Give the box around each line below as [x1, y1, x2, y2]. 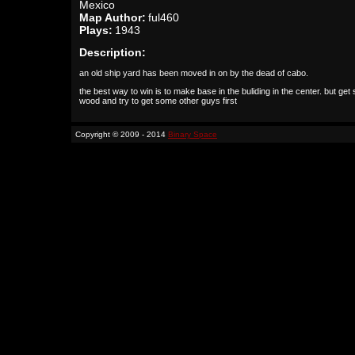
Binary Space [168, 130, 217, 139]
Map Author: [79, 11, 146, 24]
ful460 [148, 11, 179, 24]
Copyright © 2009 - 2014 [75, 130, 168, 139]
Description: [79, 46, 146, 59]
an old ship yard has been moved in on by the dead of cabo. [79, 68, 308, 78]
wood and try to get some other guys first [79, 96, 237, 105]
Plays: [79, 24, 113, 36]
